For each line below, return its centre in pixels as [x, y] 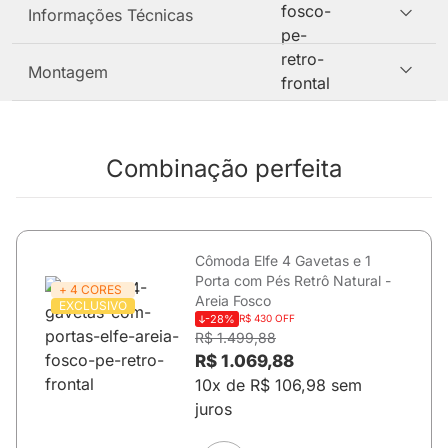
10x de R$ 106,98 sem [278, 385]
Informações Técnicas [110, 15]
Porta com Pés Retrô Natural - [293, 280]
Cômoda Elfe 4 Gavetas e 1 [283, 260]
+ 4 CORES [90, 289]
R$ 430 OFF [267, 318]
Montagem [68, 72]
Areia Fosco [233, 300]
